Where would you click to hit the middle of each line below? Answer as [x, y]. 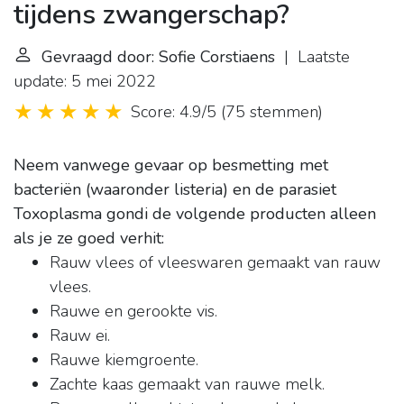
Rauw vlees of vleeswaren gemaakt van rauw [215, 263]
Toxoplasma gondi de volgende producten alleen [195, 214]
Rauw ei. [80, 336]
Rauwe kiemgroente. [124, 360]
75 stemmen [272, 112]
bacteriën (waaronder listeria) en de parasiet [175, 190]
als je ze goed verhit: [89, 239]
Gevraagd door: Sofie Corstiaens [158, 57]
